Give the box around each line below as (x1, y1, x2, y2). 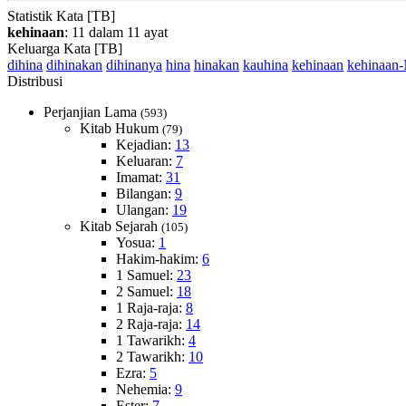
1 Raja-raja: (116, 300, 186, 315)
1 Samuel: (116, 267, 177, 283)
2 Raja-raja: (116, 316, 186, 332)
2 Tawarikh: (116, 349, 188, 364)
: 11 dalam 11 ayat (64, 24, 168, 40)
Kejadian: (116, 137, 175, 152)
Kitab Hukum (80, 121, 162, 136)
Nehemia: (116, 382, 175, 397)
